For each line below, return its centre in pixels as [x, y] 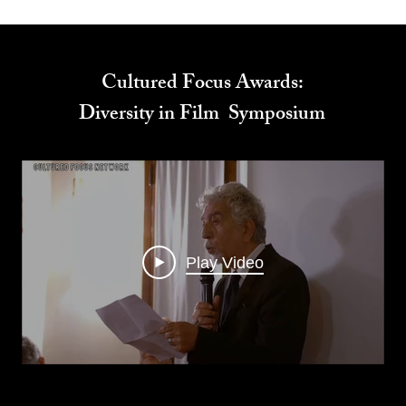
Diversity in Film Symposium [203, 116]
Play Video [224, 263]
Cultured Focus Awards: [202, 85]
